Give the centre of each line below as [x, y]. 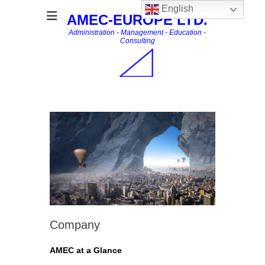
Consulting [137, 41]
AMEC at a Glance [86, 250]
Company [75, 224]
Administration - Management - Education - [137, 33]
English [177, 9]
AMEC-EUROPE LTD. [137, 20]
